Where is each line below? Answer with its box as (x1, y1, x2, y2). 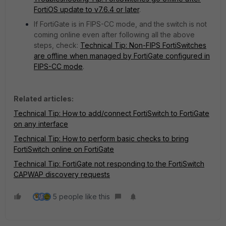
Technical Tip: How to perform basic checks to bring (14, 134, 189, 143)
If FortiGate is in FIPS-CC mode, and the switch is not (34, 19, 207, 28)
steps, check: (34, 40, 80, 49)
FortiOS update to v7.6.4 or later (34, 5, 139, 14)
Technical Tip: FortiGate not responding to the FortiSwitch (14, 159, 204, 168)
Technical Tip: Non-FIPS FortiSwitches (80, 40, 206, 49)
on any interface (14, 119, 68, 128)
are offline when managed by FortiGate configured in (34, 51, 210, 60)
